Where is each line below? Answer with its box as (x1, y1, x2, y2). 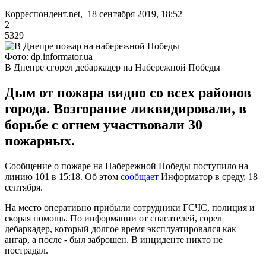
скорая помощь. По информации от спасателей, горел (5, 213, 222, 223)
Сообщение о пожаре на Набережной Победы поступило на (5, 160, 248, 171)
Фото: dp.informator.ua (5, 51, 93, 62)
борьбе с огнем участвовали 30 (5, 116, 202, 132)
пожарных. (5, 132, 75, 148)
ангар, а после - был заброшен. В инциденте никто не (5, 234, 223, 245)
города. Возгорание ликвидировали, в (5, 100, 246, 116)
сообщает (121, 171, 159, 182)
